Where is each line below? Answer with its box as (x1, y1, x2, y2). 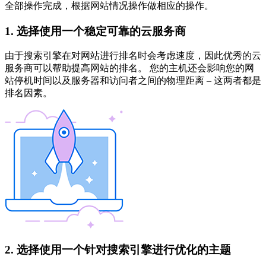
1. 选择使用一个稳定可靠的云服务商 (5, 24, 186, 37)
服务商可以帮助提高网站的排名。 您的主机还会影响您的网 (5, 63, 254, 74)
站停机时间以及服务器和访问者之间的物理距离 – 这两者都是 (5, 75, 261, 86)
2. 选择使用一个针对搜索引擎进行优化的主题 (5, 243, 231, 256)
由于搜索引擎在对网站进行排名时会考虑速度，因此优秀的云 (5, 50, 261, 61)
